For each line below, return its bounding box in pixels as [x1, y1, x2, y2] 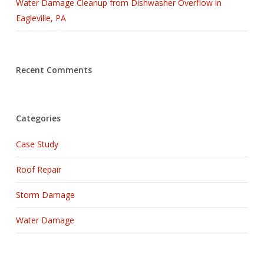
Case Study [15, 138, 58, 150]
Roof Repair [15, 164, 61, 176]
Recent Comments [15, 64, 92, 76]
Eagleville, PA [15, 12, 66, 24]
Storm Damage [15, 189, 75, 201]
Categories [15, 113, 61, 124]
